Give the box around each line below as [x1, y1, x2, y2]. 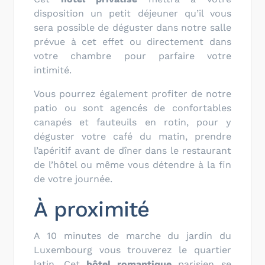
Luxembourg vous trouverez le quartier [34, 244, 231, 256]
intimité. [34, 64, 72, 76]
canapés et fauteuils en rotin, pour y [34, 116, 231, 128]
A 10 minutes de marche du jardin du [34, 230, 231, 241]
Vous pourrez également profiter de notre [34, 88, 231, 99]
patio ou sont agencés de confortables [34, 102, 231, 114]
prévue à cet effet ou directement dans [34, 35, 231, 47]
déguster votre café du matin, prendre [34, 130, 231, 142]
